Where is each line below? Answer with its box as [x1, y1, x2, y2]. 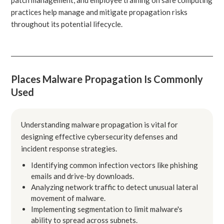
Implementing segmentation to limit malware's [31, 204, 183, 213]
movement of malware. [31, 193, 106, 202]
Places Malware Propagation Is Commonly [11, 72, 203, 85]
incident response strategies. [21, 143, 117, 153]
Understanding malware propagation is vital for [21, 119, 178, 129]
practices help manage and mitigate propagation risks [11, 7, 188, 16]
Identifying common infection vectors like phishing [31, 160, 198, 169]
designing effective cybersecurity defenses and [21, 131, 178, 141]
